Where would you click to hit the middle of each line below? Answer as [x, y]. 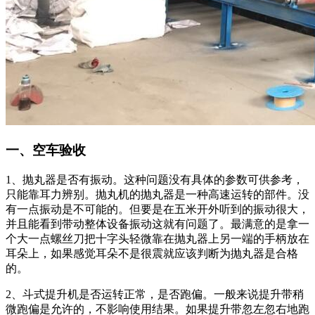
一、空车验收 [46, 150]
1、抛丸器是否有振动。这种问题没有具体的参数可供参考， [155, 179]
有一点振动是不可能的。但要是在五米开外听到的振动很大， [157, 209]
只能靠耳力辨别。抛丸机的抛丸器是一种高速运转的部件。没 [157, 194]
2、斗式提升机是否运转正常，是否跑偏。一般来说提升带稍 [155, 294]
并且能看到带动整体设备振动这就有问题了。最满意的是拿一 [157, 224]
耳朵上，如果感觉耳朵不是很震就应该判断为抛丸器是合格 [152, 253]
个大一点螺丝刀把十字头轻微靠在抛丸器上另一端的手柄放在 [157, 238]
